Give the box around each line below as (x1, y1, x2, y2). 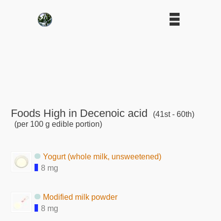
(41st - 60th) (150, 110, 194, 118)
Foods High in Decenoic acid (11, 107, 148, 119)
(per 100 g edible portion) (14, 119, 102, 128)
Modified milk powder (43, 192, 118, 201)
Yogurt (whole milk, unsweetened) (43, 152, 162, 161)
